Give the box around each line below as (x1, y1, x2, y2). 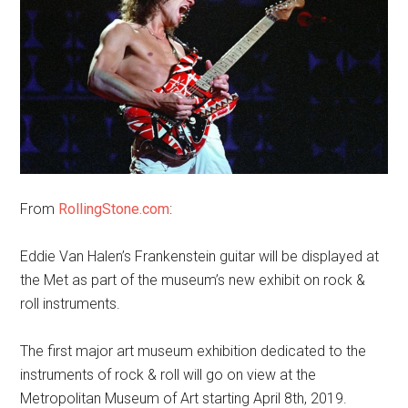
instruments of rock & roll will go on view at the (20, 366, 317, 383)
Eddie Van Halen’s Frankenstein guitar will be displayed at (20, 248, 380, 265)
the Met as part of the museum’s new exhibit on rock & (20, 271, 366, 289)
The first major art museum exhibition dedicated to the (20, 342, 367, 360)
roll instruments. (20, 295, 121, 312)
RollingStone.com (58, 200, 170, 218)
